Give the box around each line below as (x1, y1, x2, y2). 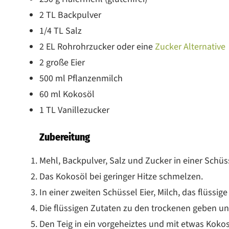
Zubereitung (39, 130, 90, 143)
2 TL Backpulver (39, 8, 101, 21)
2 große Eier (39, 56, 85, 69)
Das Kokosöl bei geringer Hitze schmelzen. (39, 170, 205, 183)
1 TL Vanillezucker (39, 103, 109, 117)
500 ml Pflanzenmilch (39, 72, 125, 85)
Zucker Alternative (155, 40, 225, 53)
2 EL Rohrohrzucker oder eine (39, 40, 155, 53)
